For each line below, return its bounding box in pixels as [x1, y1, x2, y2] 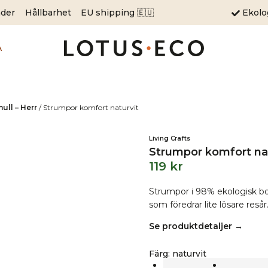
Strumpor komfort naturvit [43, 103, 139, 112]
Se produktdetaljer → [148, 221, 243, 232]
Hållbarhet [25, 7, 71, 18]
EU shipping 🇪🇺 [81, 7, 154, 18]
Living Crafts [148, 135, 190, 142]
